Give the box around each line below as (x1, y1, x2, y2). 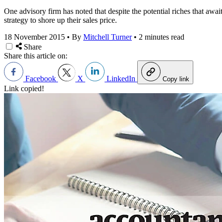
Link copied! (4, 84, 44, 93)
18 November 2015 (4, 32, 65, 41)
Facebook (23, 74, 58, 83)
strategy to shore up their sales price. (4, 15, 117, 24)
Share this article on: (4, 51, 67, 60)
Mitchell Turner (83, 32, 132, 41)
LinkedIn (105, 74, 137, 83)
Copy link (163, 75, 189, 83)
